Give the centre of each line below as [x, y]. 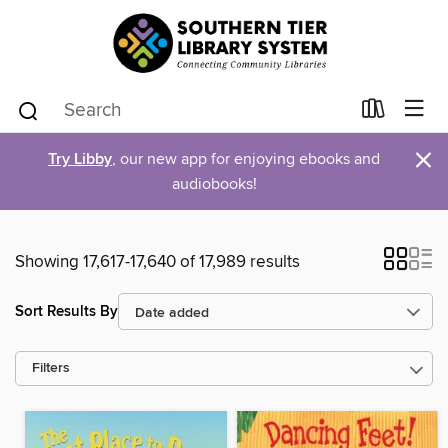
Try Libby [80, 159]
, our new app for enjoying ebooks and [246, 159]
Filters [51, 368]
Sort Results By [66, 311]
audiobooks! [214, 184]
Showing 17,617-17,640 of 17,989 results [157, 262]
